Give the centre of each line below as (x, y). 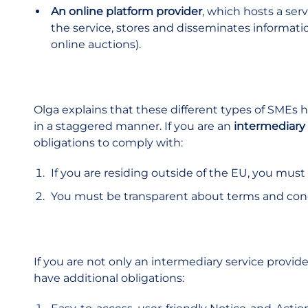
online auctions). (96, 44)
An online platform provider (126, 11)
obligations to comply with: (108, 143)
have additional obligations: (109, 278)
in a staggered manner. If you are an (132, 126)
